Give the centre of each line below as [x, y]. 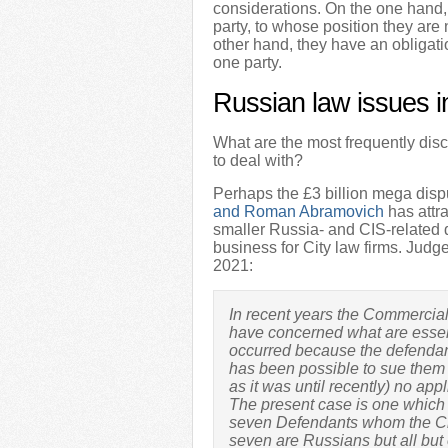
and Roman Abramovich [298, 211]
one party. [247, 62]
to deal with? [258, 160]
